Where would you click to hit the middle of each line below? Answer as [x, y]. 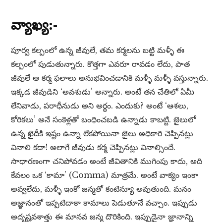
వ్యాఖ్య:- [34, 25]
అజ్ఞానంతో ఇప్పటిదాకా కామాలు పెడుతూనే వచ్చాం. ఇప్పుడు [104, 203]
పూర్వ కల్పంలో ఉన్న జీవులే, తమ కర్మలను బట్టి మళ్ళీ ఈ [98, 50]
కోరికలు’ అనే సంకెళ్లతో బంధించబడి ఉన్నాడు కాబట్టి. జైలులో [104, 120]
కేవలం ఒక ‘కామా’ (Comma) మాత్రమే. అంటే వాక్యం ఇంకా [105, 175]
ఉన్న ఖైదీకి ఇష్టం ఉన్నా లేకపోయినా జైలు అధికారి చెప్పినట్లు [102, 134]
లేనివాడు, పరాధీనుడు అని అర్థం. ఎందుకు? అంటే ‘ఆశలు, [100, 106]
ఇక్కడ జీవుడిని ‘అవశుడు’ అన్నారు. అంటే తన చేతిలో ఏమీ [103, 92]
